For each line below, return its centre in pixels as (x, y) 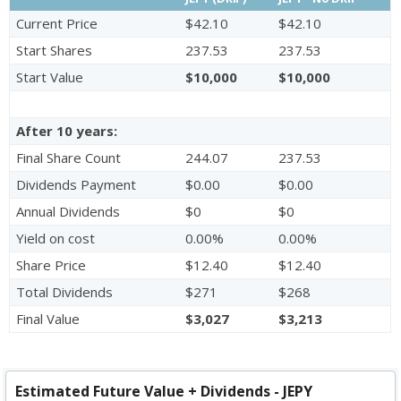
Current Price (57, 24)
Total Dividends (65, 292)
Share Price (51, 265)
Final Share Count (69, 158)
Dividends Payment (77, 185)
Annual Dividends (68, 212)
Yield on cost (56, 239)
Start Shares (55, 51)
